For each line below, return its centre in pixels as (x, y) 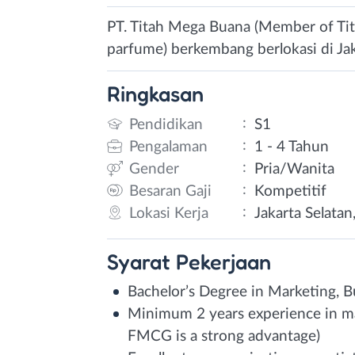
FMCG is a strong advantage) (224, 336)
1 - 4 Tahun (292, 147)
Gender (154, 169)
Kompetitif (291, 191)
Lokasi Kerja (169, 213)
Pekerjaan (223, 261)
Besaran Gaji (170, 191)
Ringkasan (155, 94)
